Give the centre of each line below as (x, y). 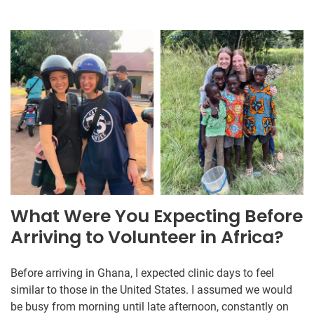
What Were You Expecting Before (157, 216)
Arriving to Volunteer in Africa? (147, 237)
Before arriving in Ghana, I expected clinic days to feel (142, 273)
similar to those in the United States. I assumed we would (151, 289)
